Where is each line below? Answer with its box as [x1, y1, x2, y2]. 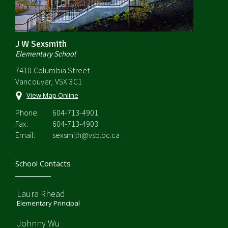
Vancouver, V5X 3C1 [15, 76, 82, 87]
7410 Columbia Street [15, 65, 90, 75]
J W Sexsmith [15, 38, 67, 49]
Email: [15, 130, 35, 140]
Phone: [15, 107, 39, 118]
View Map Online [26, 91, 78, 100]
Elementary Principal [17, 198, 80, 208]
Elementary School [15, 49, 76, 59]
